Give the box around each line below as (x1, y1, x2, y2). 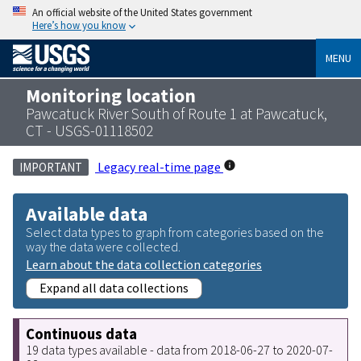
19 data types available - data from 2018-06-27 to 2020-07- (26, 341, 333, 358)
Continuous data (26, 324, 137, 343)
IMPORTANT (19, 159, 82, 175)
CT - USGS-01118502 (26, 120, 153, 140)
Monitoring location (26, 83, 196, 107)
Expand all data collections (39, 279, 189, 296)
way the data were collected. (26, 238, 180, 255)
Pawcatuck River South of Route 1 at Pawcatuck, (26, 103, 327, 123)
